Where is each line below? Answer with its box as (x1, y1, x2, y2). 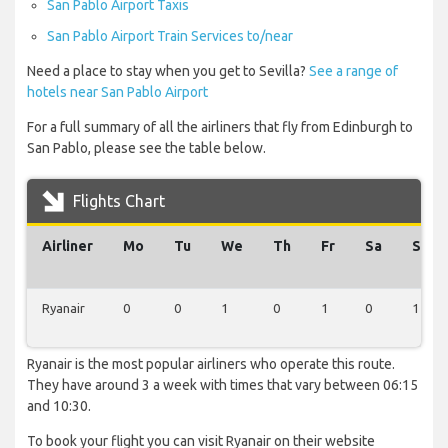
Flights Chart (69, 192, 165, 211)
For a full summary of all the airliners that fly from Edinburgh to (27, 119, 413, 136)
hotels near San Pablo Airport (27, 84, 208, 101)
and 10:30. (27, 398, 91, 415)
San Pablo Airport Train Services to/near (47, 28, 293, 45)
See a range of (309, 63, 398, 80)
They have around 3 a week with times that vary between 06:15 (27, 377, 418, 394)
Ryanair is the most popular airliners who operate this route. (27, 356, 395, 373)
